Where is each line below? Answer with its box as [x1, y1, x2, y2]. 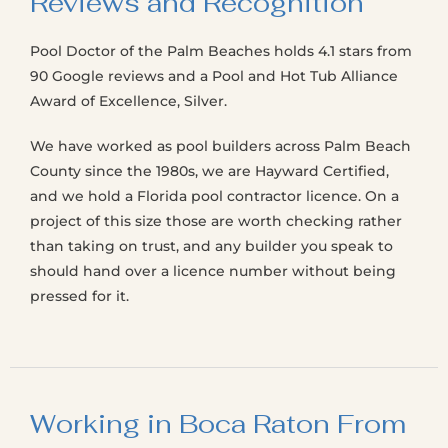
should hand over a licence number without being [30, 262, 396, 280]
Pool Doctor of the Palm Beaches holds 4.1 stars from [30, 42, 412, 60]
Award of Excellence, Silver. [30, 92, 227, 110]
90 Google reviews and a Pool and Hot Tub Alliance [30, 67, 398, 85]
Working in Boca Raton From [30, 407, 406, 441]
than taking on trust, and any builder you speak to [30, 237, 393, 255]
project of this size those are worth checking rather [30, 212, 402, 230]
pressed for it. [30, 287, 129, 305]
